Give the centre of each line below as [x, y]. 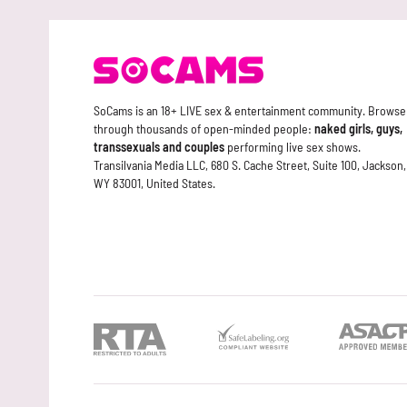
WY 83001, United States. [155, 183]
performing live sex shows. [293, 147]
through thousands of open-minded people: [204, 129]
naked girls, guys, [359, 129]
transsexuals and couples [159, 147]
